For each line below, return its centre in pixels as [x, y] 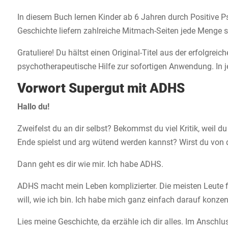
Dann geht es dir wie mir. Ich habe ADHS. [90, 164]
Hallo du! [33, 107]
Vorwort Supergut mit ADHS [101, 88]
